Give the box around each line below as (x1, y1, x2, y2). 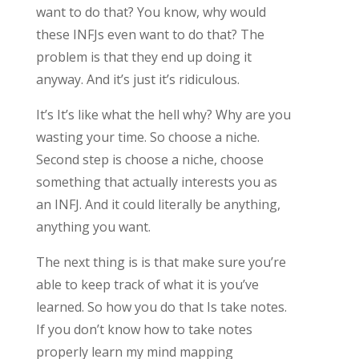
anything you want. (35, 217, 151, 236)
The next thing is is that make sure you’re (35, 252, 286, 271)
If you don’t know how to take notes (35, 320, 252, 338)
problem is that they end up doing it (35, 47, 252, 66)
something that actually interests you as (35, 172, 277, 191)
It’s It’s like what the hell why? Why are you (35, 105, 291, 123)
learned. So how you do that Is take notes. (35, 297, 287, 316)
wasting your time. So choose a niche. (35, 127, 260, 146)
